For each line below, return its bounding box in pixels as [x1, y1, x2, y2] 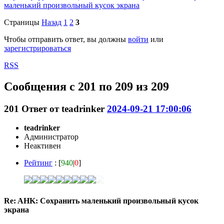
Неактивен [24, 141, 61, 150]
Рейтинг [24, 158, 52, 167]
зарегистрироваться [4, 43, 71, 52]
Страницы [4, 17, 39, 26]
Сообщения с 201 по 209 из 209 [4, 79, 169, 93]
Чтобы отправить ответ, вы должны [4, 34, 128, 43]
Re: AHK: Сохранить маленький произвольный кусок [4, 196, 198, 205]
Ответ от [21, 103, 61, 114]
